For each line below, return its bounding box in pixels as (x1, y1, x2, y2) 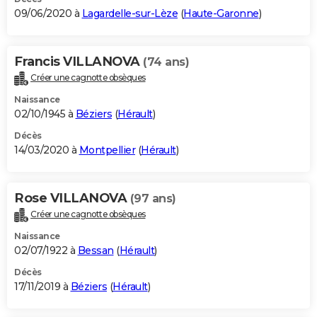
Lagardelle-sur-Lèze (81, 6, 178, 20)
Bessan (77, 243, 114, 257)
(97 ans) (129, 191, 176, 205)
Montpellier (79, 143, 135, 156)
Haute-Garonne (183, 6, 259, 20)
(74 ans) (143, 54, 189, 69)
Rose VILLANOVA (14, 190, 130, 206)
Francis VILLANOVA (14, 53, 143, 69)
